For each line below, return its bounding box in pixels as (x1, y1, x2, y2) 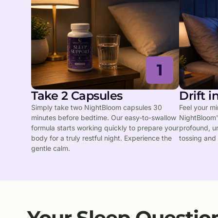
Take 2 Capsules (31, 88, 123, 103)
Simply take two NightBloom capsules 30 (31, 103, 162, 111)
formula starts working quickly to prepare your (31, 123, 179, 132)
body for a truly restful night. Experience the (31, 133, 172, 142)
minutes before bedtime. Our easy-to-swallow (31, 113, 176, 122)
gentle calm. (31, 144, 70, 152)
